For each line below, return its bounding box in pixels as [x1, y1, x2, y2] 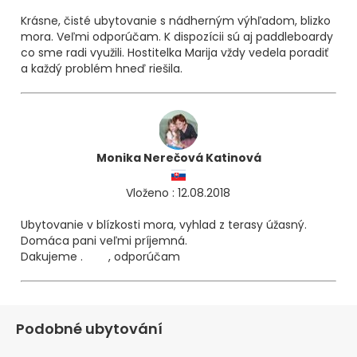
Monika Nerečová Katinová [96, 149, 261, 166]
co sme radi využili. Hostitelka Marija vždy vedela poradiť [20, 44, 328, 61]
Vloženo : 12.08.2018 [126, 184, 231, 201]
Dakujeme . [20, 248, 83, 265]
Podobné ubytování [16, 318, 163, 339]
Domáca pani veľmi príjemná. [20, 232, 187, 249]
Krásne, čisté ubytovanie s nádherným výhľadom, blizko [20, 12, 331, 29]
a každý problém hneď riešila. [20, 60, 182, 76]
